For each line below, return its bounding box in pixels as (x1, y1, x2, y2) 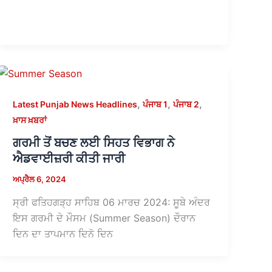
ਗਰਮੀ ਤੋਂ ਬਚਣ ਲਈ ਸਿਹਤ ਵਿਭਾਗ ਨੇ (13, 135, 175, 151)
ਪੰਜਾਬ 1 (143, 98, 168, 109)
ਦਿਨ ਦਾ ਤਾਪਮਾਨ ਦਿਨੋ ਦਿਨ (13, 227, 114, 240)
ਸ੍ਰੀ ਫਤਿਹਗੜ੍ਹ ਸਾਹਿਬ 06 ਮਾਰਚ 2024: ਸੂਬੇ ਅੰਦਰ (13, 195, 211, 208)
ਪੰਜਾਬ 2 (173, 98, 200, 109)
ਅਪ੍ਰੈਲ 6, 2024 (13, 174, 67, 185)
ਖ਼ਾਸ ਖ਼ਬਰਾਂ (13, 114, 47, 125)
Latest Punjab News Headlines (13, 98, 138, 109)
